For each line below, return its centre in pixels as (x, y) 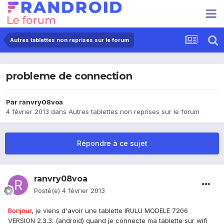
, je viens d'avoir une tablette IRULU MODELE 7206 (110, 211)
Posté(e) (48, 191)
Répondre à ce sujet (112, 143)
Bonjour (20, 211)
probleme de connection (69, 76)
